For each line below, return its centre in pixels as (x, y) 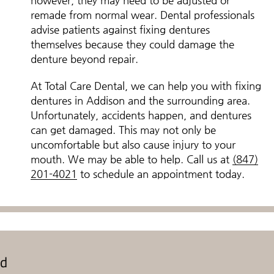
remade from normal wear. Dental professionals (143, 15)
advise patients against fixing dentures (120, 29)
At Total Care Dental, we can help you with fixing (146, 86)
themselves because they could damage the (132, 44)
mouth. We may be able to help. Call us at (131, 159)
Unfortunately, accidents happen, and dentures (141, 115)
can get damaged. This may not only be (123, 130)
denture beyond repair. (84, 59)
